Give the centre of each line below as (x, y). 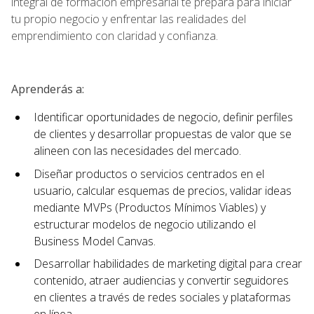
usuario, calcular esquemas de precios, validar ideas (163, 190)
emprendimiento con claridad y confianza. (115, 35)
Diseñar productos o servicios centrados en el (149, 173)
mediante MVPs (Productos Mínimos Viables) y (150, 207)
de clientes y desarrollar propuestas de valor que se (163, 134)
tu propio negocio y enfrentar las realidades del (129, 19)
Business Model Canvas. (95, 241)
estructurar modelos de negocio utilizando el (145, 224)
